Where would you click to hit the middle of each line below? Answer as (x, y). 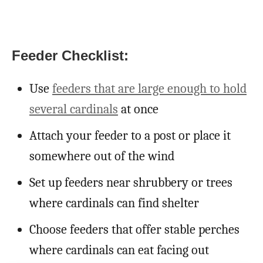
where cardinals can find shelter (114, 203)
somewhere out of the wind (102, 156)
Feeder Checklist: (70, 55)
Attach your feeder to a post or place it (130, 135)
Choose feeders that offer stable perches (134, 229)
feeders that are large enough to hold (149, 88)
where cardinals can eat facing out (119, 250)
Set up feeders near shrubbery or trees (131, 182)
